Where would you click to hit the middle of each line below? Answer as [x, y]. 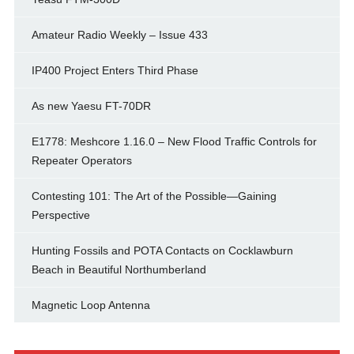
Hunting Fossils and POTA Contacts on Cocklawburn [162, 251]
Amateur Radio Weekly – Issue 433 [119, 35]
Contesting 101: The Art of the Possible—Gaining [154, 196]
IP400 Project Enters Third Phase [115, 71]
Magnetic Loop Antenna [90, 305]
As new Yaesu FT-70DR [91, 106]
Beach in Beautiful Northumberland [119, 270]
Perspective [60, 215]
